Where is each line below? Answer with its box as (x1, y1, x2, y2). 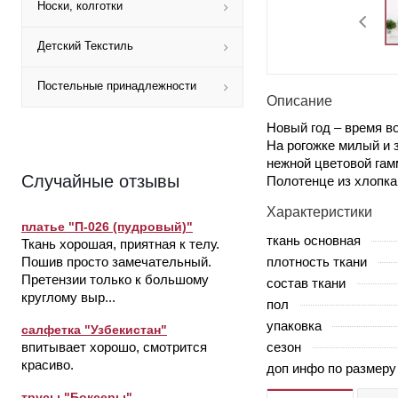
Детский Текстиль (37, 39, 133, 52)
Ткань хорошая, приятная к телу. (21, 236, 219, 251)
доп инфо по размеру (267, 360, 396, 376)
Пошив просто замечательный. (21, 254, 211, 269)
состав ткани (267, 275, 346, 291)
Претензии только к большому (21, 272, 209, 287)
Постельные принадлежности (37, 79, 196, 92)
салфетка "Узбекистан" (21, 322, 167, 337)
